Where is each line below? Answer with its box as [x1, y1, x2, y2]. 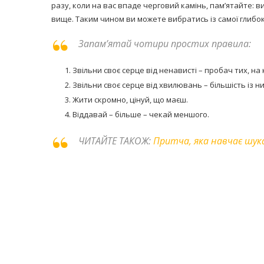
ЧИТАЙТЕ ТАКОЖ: [78, 134, 153, 147]
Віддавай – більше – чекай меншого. [72, 109, 209, 120]
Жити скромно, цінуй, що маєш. [72, 94, 188, 105]
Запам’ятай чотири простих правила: [78, 37, 251, 50]
